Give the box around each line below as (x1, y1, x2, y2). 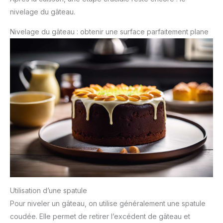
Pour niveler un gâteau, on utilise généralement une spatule (10, 199, 206, 208)
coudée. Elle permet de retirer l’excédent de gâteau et (10, 212, 190, 221)
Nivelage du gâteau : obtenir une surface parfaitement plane (10, 27, 209, 36)
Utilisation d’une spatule (10, 186, 87, 195)
